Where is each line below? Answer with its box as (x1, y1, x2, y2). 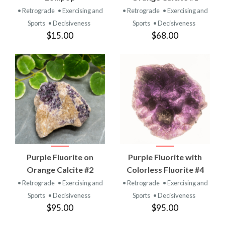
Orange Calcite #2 (27, 164, 93, 174)
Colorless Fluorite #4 (126, 164, 204, 174)
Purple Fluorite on (27, 152, 93, 162)
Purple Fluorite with (128, 152, 202, 162)
